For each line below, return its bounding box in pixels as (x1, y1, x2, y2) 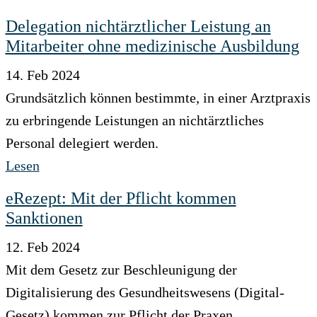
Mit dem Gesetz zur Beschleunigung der (5, 262, 237, 277)
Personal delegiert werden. (5, 135, 158, 151)
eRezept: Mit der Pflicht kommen (5, 188, 236, 207)
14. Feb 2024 (5, 67, 80, 83)
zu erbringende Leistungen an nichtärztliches (5, 113, 264, 128)
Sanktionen (5, 208, 83, 227)
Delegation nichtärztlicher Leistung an (5, 16, 271, 35)
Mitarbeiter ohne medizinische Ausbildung (5, 36, 299, 55)
